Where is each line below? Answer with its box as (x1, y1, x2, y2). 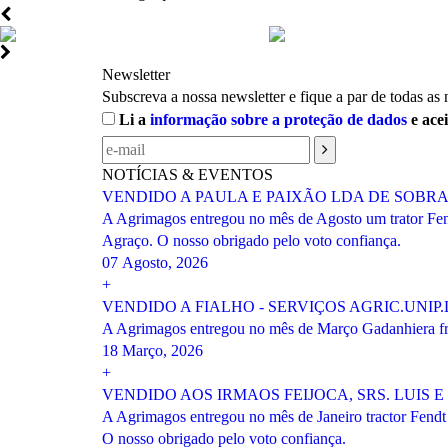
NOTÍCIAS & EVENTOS (102, 166, 273, 183)
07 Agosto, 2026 (102, 254, 208, 271)
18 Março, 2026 (102, 342, 203, 359)
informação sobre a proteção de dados (150, 111, 407, 128)
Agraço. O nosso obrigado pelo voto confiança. (102, 232, 401, 249)
